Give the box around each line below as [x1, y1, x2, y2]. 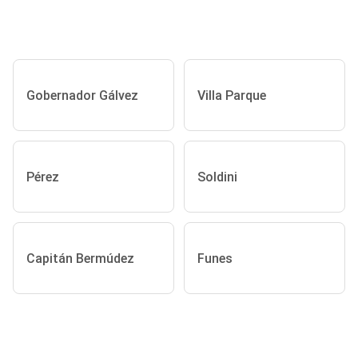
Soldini [197, 169, 237, 185]
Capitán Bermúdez [26, 250, 134, 266]
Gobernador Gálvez [26, 87, 138, 103]
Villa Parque [197, 87, 266, 103]
